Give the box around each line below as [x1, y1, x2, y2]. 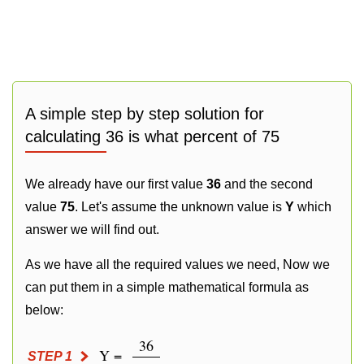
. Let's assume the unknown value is [75, 200, 285, 214]
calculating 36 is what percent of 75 [25, 128, 279, 145]
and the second [221, 177, 313, 191]
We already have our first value [25, 177, 206, 191]
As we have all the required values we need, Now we [25, 258, 330, 271]
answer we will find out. [25, 223, 159, 236]
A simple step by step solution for [25, 105, 264, 123]
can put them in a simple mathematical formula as [25, 280, 309, 294]
